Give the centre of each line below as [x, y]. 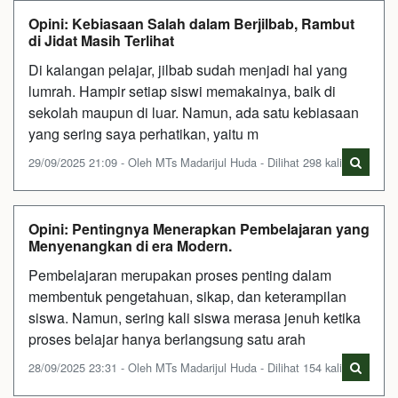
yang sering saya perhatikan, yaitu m [143, 133]
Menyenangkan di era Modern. [130, 245]
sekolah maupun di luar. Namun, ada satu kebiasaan [194, 112]
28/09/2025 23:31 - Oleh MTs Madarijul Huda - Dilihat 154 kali [185, 367]
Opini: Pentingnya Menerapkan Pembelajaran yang [199, 228]
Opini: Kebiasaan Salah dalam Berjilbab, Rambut [191, 23]
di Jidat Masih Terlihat [101, 40]
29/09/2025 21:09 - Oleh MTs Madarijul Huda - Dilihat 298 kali [185, 162]
